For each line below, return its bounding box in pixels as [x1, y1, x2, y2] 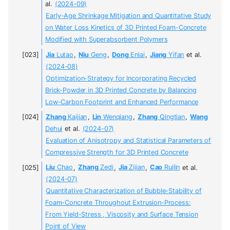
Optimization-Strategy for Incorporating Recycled [46, 74, 197, 82]
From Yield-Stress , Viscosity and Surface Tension [45, 210, 198, 219]
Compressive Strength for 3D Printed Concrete [45, 148, 188, 157]
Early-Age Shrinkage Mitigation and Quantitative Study [46, 12, 212, 20]
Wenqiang [101, 113, 132, 121]
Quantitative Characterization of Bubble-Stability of [46, 187, 202, 195]
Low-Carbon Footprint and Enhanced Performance [45, 98, 199, 106]
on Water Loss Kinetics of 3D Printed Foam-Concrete [45, 24, 206, 32]
